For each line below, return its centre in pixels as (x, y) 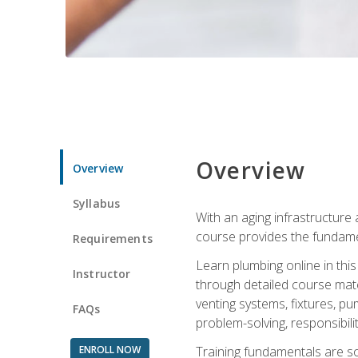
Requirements (113, 238)
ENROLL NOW (109, 349)
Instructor (102, 273)
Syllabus (97, 203)
